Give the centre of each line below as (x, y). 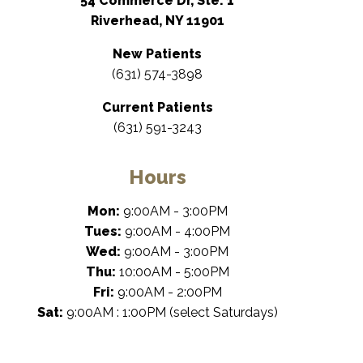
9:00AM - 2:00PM (169, 292)
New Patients (157, 54)
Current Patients (157, 107)
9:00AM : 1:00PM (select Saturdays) (172, 312)
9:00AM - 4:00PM (177, 231)
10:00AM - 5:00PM (174, 272)
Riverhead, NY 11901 (157, 21)
